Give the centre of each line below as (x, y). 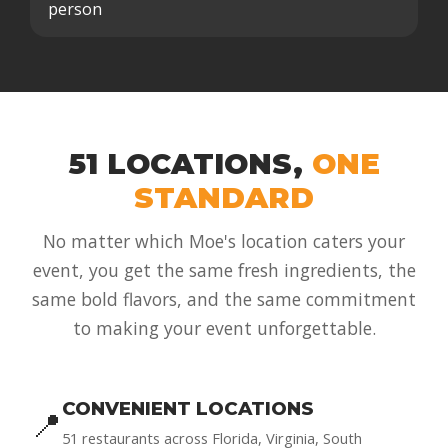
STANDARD (224, 198)
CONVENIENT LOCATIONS (188, 409)
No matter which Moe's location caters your (224, 241)
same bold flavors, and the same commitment (224, 299)
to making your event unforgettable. (224, 328)
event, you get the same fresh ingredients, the (224, 270)
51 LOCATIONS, (190, 164)
